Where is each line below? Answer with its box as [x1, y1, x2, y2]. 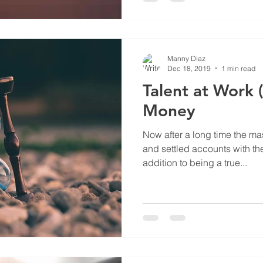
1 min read [221, 63, 255, 73]
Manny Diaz [167, 53, 205, 63]
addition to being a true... [143, 156, 247, 168]
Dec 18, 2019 [167, 63, 211, 73]
